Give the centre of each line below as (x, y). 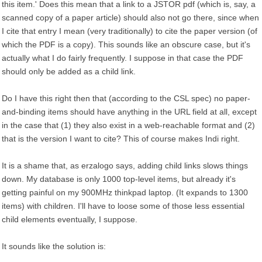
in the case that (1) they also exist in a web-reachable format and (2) (128, 125)
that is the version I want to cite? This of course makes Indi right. (121, 139)
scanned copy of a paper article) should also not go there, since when (130, 18)
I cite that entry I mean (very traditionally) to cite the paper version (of (130, 31)
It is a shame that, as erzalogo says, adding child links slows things (125, 166)
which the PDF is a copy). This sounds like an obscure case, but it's (126, 44)
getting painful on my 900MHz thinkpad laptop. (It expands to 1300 (125, 192)
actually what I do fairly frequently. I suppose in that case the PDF (123, 58)
